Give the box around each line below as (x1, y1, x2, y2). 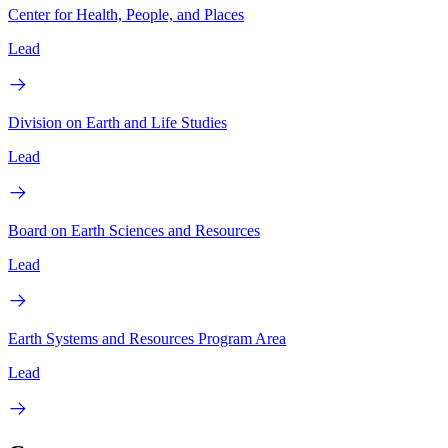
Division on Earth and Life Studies (8, 113, 227, 131)
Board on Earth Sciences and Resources (8, 221, 260, 239)
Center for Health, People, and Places (8, 5, 244, 23)
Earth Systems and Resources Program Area (8, 329, 286, 347)
